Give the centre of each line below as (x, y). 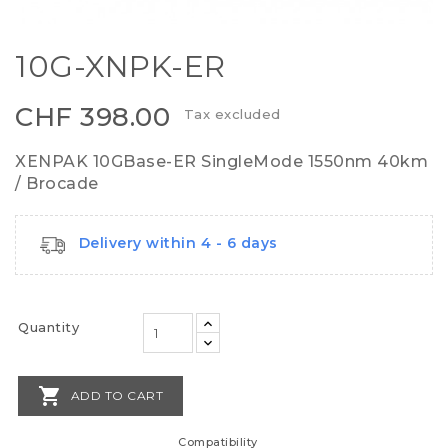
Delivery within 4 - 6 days (178, 243)
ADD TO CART (116, 395)
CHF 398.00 (92, 117)
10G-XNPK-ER (120, 67)
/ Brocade (57, 184)
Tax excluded (232, 114)
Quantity (48, 326)
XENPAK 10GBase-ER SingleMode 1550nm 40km (221, 162)
